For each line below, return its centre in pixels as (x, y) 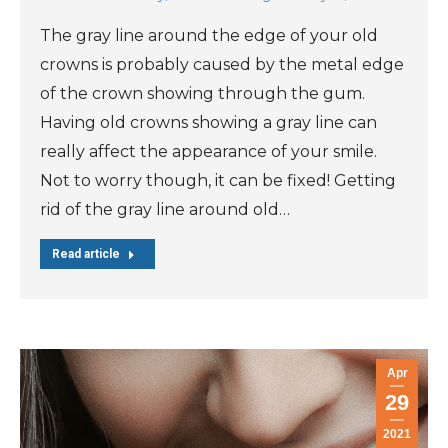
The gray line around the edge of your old (209, 35)
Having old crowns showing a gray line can (208, 122)
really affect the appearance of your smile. (208, 151)
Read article (86, 253)
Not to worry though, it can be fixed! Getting (218, 180)
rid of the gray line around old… (165, 209)
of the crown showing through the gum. (202, 93)
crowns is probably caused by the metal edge (222, 64)
